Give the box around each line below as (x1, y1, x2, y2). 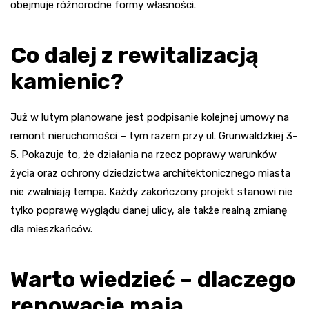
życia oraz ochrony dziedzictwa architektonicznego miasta (10, 166, 290, 179)
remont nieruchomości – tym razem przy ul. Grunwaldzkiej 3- (10, 129, 297, 142)
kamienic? (10, 68, 123, 94)
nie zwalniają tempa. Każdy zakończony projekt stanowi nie (10, 185, 292, 198)
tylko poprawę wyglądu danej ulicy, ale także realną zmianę (10, 203, 287, 217)
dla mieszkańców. (10, 222, 92, 235)
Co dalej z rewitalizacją (10, 41, 259, 68)
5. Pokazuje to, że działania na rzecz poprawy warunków (10, 148, 277, 161)
